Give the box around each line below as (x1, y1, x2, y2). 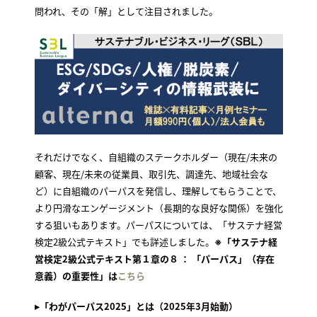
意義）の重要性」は (34, 268, 117, 282)
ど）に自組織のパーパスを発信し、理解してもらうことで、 (34, 183, 282, 197)
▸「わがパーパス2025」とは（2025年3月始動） (34, 299, 238, 313)
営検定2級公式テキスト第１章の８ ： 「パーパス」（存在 (34, 251, 275, 265)
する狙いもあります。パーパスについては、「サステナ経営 (34, 217, 282, 231)
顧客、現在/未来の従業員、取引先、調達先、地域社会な (34, 166, 268, 180)
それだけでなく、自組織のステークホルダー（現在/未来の (34, 149, 277, 163)
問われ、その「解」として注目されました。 (34, 4, 218, 18)
